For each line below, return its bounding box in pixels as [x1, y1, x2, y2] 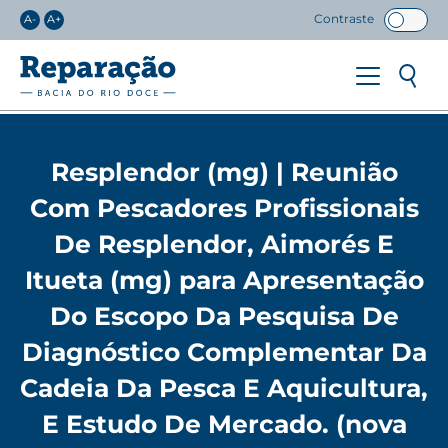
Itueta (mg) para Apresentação [24, 265, 424, 295]
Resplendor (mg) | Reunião [50, 157, 398, 187]
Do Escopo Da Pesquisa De [49, 301, 399, 331]
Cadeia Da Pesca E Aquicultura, [20, 373, 428, 403]
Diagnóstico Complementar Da [21, 337, 427, 367]
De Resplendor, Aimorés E [54, 229, 394, 259]
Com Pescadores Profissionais [29, 193, 419, 223]
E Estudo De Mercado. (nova [41, 409, 407, 439]
